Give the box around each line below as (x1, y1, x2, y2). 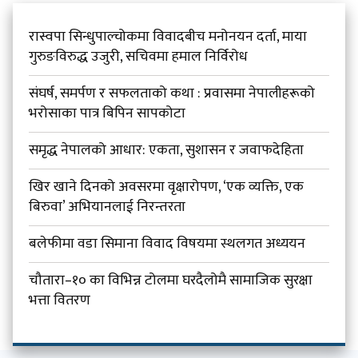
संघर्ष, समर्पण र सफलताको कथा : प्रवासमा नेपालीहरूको (29, 82, 316, 106)
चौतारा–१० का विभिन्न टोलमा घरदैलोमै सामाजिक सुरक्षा (29, 268, 313, 293)
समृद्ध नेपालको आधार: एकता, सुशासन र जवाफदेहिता (29, 138, 304, 163)
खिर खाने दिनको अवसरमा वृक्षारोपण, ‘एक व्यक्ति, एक (29, 175, 304, 200)
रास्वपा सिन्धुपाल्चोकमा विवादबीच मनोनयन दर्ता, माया (29, 25, 308, 50)
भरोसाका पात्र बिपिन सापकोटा (29, 101, 186, 126)
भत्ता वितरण (29, 288, 91, 313)
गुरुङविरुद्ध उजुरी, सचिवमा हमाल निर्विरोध (29, 45, 249, 70)
